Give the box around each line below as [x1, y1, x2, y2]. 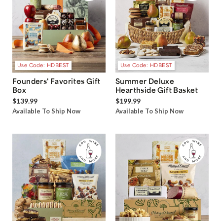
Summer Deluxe [115, 76, 175, 85]
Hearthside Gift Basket [115, 85, 198, 94]
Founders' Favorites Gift [12, 76, 101, 85]
